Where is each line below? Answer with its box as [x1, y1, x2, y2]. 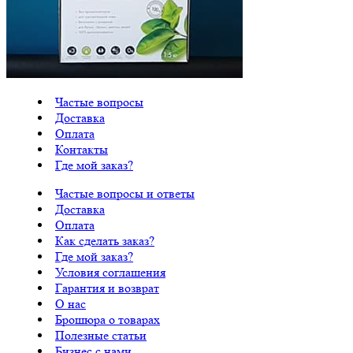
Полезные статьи [55, 327, 147, 343]
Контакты [55, 141, 108, 157]
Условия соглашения [55, 264, 165, 280]
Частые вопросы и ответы [55, 185, 195, 201]
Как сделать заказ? [55, 232, 154, 248]
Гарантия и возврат [55, 280, 159, 295]
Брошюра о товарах [55, 311, 160, 327]
